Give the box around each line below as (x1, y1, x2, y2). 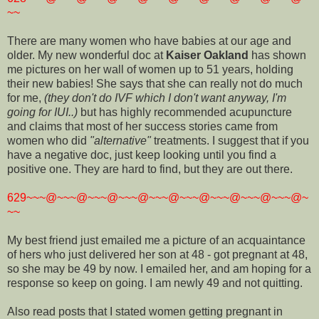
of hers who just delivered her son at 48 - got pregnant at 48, (7, 248, 308, 261)
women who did (7, 134, 90, 147)
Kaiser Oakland (166, 48, 249, 61)
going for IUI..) (7, 105, 78, 118)
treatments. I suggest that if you (151, 134, 309, 147)
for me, (7, 91, 44, 104)
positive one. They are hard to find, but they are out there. (7, 162, 293, 175)
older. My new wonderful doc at (7, 48, 166, 61)
